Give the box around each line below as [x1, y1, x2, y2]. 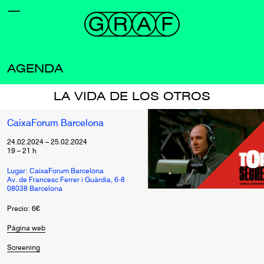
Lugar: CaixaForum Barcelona [7, 168, 104, 175]
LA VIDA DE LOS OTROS [54, 91, 210, 103]
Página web [7, 225, 45, 232]
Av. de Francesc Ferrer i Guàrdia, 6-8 [7, 177, 125, 184]
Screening [7, 245, 40, 252]
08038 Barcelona [7, 186, 62, 193]
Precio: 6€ [7, 206, 40, 213]
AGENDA [7, 63, 63, 75]
